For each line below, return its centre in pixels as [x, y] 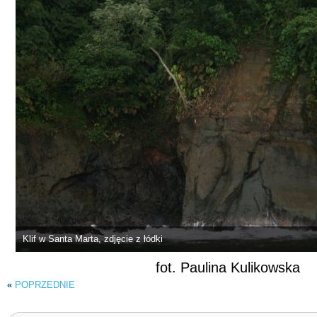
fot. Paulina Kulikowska [227, 267]
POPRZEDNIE [45, 284]
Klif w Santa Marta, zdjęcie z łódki [92, 238]
